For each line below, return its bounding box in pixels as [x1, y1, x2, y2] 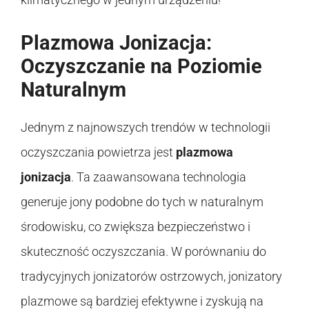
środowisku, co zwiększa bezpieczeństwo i [21, 219, 250, 234]
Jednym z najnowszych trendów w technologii [21, 119, 270, 134]
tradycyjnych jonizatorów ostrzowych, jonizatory [21, 268, 282, 283]
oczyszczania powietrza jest [21, 144, 176, 159]
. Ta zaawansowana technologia [71, 169, 246, 184]
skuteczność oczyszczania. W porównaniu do [21, 243, 266, 259]
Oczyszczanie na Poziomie [21, 54, 262, 78]
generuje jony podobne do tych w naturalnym [21, 194, 263, 209]
